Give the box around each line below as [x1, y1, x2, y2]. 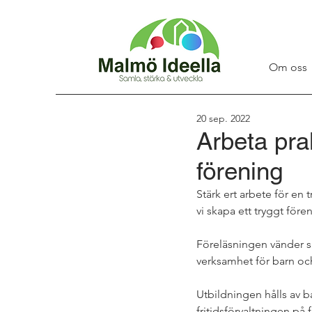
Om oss [269, 61, 307, 74]
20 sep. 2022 [196, 112, 250, 125]
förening [196, 157, 283, 185]
